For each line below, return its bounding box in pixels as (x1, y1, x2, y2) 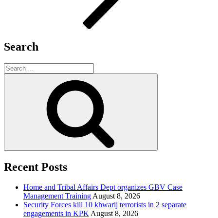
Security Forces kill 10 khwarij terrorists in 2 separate (23, 200, 186, 209)
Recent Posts (4, 160, 67, 173)
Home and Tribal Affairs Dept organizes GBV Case (23, 183, 182, 192)
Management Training (23, 192, 91, 200)
